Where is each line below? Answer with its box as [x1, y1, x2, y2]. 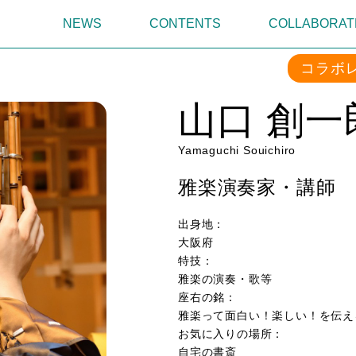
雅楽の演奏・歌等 [178, 273, 273, 285]
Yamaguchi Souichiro [178, 144, 296, 157]
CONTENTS [149, 17, 221, 30]
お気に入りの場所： [178, 327, 284, 340]
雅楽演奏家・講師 [178, 176, 336, 198]
